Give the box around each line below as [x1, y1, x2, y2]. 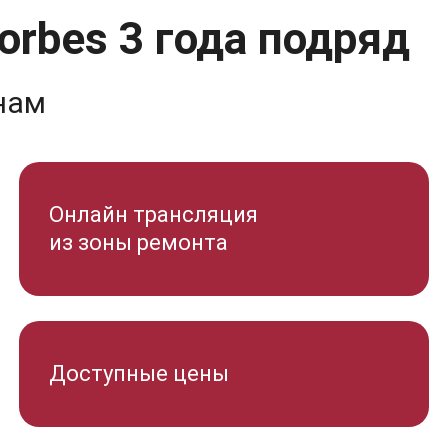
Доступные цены [49, 361, 229, 386]
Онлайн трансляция [49, 202, 258, 227]
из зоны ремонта [49, 230, 228, 255]
